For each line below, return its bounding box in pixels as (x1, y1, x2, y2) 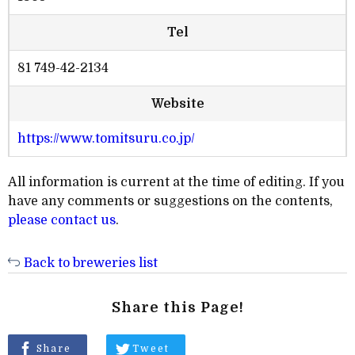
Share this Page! (111, 300, 244, 316)
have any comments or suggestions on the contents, (8, 194, 333, 209)
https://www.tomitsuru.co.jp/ (17, 132, 195, 147)
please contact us (8, 213, 116, 228)
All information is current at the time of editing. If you (8, 175, 345, 190)
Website (151, 97, 204, 112)
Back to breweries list (24, 256, 158, 271)
